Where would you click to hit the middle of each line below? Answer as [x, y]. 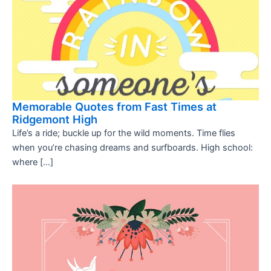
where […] [33, 162]
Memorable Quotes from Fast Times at [114, 106]
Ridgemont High [55, 119]
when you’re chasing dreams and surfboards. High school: [132, 147]
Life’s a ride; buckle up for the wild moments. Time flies [124, 133]
